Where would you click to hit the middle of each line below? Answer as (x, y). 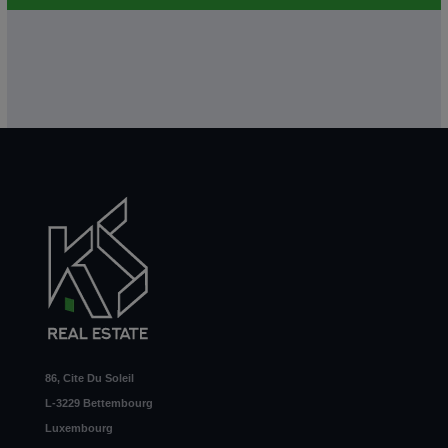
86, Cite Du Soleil (89, 377)
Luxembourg (79, 427)
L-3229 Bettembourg (99, 402)
